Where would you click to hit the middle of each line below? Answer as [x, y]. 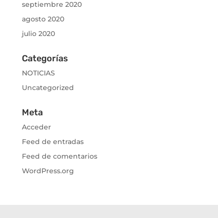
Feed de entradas [53, 141]
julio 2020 [38, 33]
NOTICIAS [38, 73]
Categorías [45, 58]
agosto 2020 [43, 19]
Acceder [36, 127]
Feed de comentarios [59, 156]
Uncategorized [48, 87]
